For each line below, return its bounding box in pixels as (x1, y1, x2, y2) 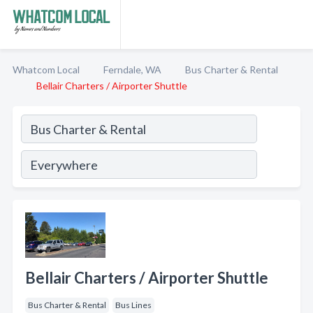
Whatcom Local (13, 64, 80, 75)
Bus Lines (115, 300, 152, 310)
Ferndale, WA (103, 64, 161, 75)
